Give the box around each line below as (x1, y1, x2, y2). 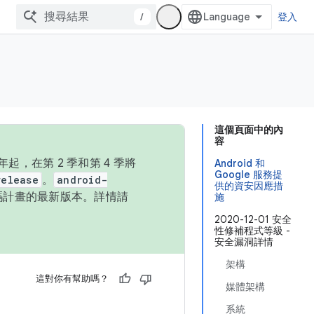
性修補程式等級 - (214, 224, 290, 237)
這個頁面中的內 (214, 123, 283, 136)
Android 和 (214, 157, 265, 170)
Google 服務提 (214, 168, 282, 181)
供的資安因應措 (214, 179, 283, 192)
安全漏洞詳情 (214, 235, 273, 248)
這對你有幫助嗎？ (36, 273, 109, 285)
